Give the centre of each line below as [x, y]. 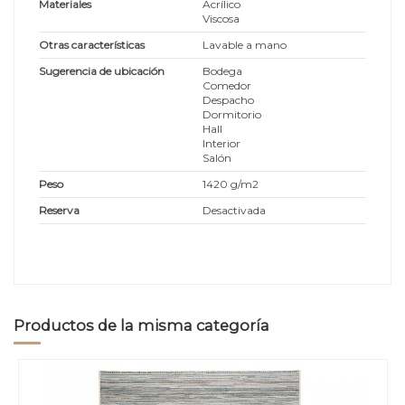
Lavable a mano [245, 44]
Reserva [59, 210]
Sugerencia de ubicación [102, 71]
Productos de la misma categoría [141, 325]
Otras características [92, 44]
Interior [221, 143]
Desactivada [234, 210]
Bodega [222, 71]
